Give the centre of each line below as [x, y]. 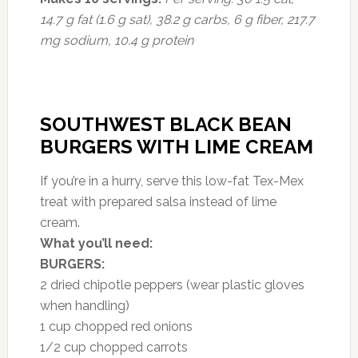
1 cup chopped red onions [116, 326]
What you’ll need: [96, 243]
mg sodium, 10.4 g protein [116, 40]
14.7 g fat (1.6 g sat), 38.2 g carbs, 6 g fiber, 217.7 [177, 19]
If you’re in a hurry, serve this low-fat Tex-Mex [171, 181]
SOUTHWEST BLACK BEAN [165, 124]
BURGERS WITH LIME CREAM [176, 146]
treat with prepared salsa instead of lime [158, 201]
